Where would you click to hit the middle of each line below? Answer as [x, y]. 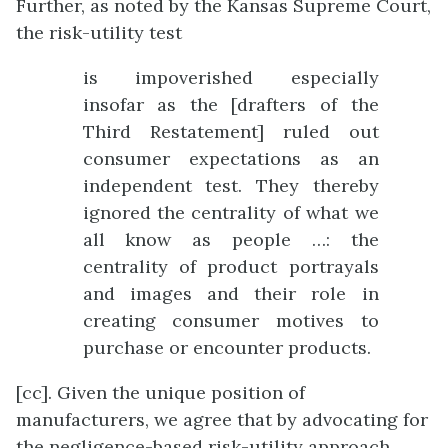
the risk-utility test [99, 32]
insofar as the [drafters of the [230, 104]
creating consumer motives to [230, 320]
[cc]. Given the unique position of [160, 392]
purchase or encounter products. [226, 347]
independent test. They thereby [230, 185]
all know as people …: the [230, 239]
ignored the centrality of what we [230, 212]
